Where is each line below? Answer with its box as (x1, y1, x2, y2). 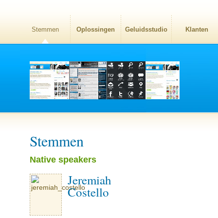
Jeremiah (68, 172, 111, 188)
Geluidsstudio (125, 26, 167, 33)
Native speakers (30, 154, 96, 164)
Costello (68, 184, 109, 200)
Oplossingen (76, 26, 115, 33)
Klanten (185, 26, 208, 33)
